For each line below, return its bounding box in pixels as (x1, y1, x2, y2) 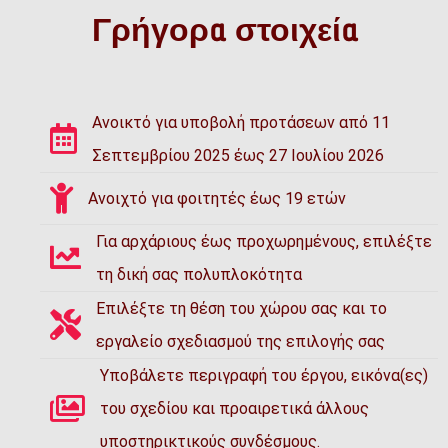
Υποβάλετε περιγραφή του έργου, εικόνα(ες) (100, 365, 428, 385)
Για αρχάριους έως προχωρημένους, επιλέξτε (96, 231, 432, 251)
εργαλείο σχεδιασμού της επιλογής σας (96, 331, 385, 351)
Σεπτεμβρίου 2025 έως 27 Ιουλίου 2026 (92, 145, 384, 165)
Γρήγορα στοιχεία (91, 10, 357, 49)
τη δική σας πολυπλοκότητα (96, 264, 302, 284)
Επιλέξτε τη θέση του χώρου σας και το (96, 298, 387, 318)
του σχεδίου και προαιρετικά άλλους (100, 398, 369, 418)
